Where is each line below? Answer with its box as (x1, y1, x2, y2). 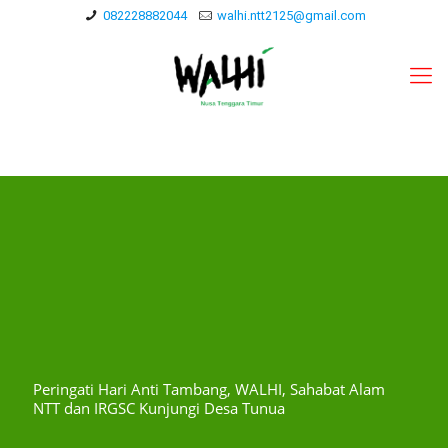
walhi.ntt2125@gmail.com (216, 8, 366, 23)
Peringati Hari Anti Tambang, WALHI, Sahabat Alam (33, 379, 385, 399)
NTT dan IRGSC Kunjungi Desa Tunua (33, 398, 285, 418)
